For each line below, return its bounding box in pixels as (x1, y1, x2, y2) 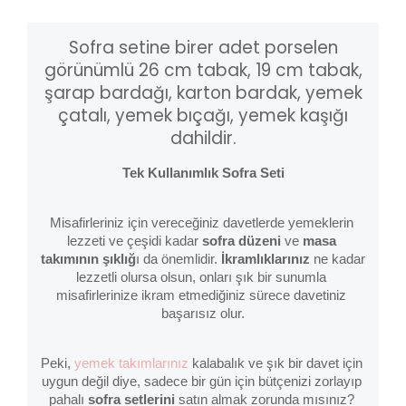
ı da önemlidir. (136, 252, 221, 267)
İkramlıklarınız (221, 252, 314, 267)
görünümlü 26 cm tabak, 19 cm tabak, (43, 58, 362, 83)
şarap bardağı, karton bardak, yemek (43, 81, 362, 106)
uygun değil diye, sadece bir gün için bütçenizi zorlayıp (41, 374, 362, 390)
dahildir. (169, 126, 237, 151)
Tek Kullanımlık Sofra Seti (121, 166, 285, 181)
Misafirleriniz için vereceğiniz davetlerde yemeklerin (49, 216, 353, 231)
